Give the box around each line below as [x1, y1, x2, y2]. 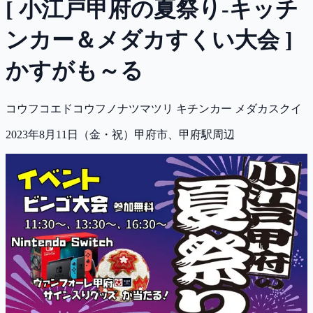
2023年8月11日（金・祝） [6, 128, 134, 140]
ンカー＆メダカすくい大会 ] [6, 27, 293, 53]
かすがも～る [6, 58, 143, 84]
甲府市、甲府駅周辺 [134, 128, 235, 140]
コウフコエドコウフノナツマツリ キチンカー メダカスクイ [6, 102, 302, 115]
